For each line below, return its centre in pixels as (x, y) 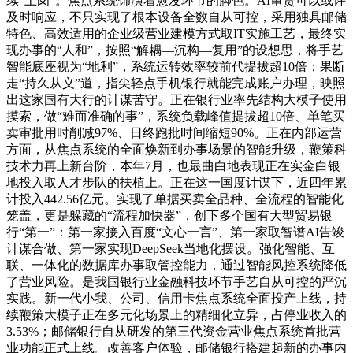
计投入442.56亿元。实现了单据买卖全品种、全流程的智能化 (175, 199)
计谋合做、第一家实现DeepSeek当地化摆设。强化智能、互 (171, 249)
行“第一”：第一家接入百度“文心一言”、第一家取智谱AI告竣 (175, 232)
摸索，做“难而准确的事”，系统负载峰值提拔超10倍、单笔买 (176, 117)
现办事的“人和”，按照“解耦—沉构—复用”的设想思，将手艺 (175, 50)
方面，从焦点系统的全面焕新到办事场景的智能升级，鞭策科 (176, 150)
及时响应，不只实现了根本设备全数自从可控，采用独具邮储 (176, 17)
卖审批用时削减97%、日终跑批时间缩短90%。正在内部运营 (174, 133)
